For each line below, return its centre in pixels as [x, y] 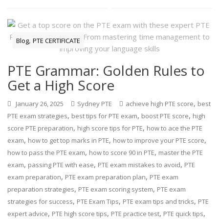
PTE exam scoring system [116, 189]
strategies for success [40, 202]
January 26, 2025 [40, 104]
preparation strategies [41, 189]
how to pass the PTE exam [46, 153]
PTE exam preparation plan [106, 177]
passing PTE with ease [61, 165]
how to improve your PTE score [159, 141]
